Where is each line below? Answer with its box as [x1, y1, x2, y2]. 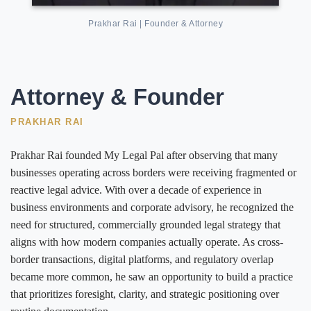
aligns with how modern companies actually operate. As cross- [10, 236, 283, 249]
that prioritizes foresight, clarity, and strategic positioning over [10, 288, 279, 301]
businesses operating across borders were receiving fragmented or [10, 167, 296, 179]
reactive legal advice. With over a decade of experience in [10, 184, 262, 196]
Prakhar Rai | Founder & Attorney [88, 18, 223, 28]
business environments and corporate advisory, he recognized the [10, 201, 294, 214]
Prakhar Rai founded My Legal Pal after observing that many [10, 149, 278, 162]
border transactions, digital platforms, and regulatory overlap [10, 253, 274, 266]
